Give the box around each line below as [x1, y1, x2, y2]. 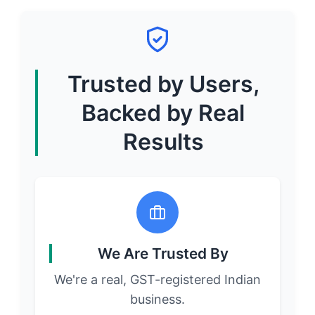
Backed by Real [82, 98, 245, 127]
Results [122, 127, 204, 155]
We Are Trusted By [98, 244, 229, 262]
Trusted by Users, [67, 70, 259, 98]
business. [130, 291, 185, 307]
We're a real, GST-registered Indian [54, 271, 261, 287]
